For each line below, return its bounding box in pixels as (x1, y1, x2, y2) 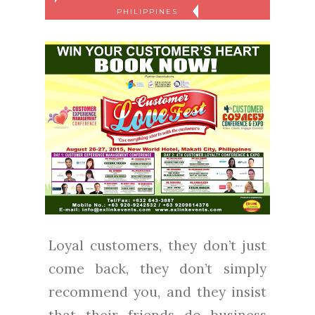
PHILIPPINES (117, 7, 181, 17)
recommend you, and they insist (49, 283, 266, 301)
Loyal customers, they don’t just (49, 237, 266, 255)
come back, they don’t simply (49, 260, 266, 278)
